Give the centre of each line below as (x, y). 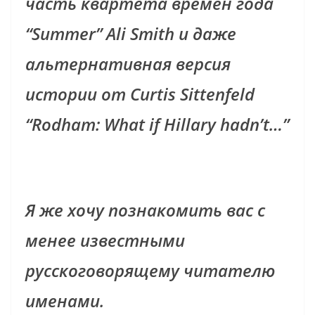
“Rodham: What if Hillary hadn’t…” (157, 124)
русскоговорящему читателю (150, 271)
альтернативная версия (128, 64)
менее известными (105, 240)
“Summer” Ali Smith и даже (131, 34)
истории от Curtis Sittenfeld (140, 94)
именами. (67, 301)
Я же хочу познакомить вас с (145, 210)
